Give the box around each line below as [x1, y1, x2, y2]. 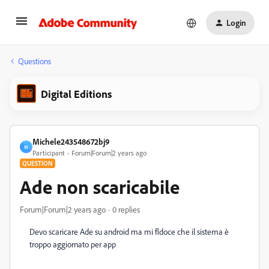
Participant [32, 148, 65, 157]
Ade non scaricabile [20, 175, 180, 199]
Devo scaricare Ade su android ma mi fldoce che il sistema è [29, 226, 229, 237]
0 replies [112, 204, 140, 214]
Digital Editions [41, 87, 112, 100]
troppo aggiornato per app [29, 239, 116, 249]
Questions [18, 56, 51, 66]
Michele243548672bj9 [32, 136, 110, 147]
